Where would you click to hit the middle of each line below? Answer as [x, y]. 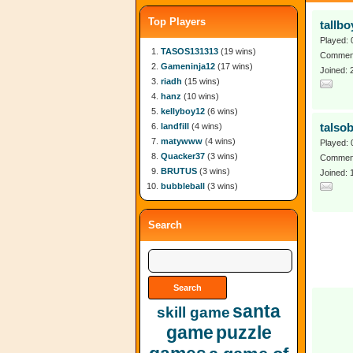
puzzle [243, 333]
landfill [175, 126]
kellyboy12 [183, 111]
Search [165, 225]
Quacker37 [183, 156]
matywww [182, 141]
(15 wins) [201, 81]
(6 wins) [221, 111]
